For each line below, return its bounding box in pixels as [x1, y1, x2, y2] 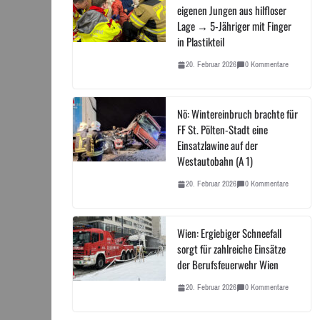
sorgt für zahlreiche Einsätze [177, 241, 286, 257]
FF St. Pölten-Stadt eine [177, 121, 268, 138]
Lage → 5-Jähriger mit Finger [177, 18, 291, 34]
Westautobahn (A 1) [177, 153, 253, 169]
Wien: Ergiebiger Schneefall [177, 225, 281, 241]
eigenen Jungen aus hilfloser [177, 2, 286, 19]
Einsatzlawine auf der [177, 137, 258, 154]
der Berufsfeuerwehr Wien [177, 256, 279, 273]
